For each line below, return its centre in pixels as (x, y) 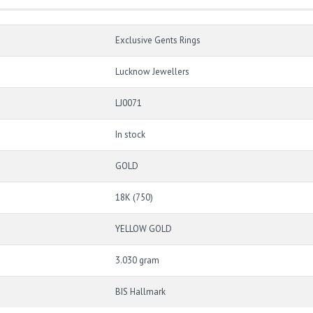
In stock (130, 134)
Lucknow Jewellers (152, 71)
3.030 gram (137, 260)
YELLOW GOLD (144, 228)
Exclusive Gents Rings (158, 40)
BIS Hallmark (140, 291)
